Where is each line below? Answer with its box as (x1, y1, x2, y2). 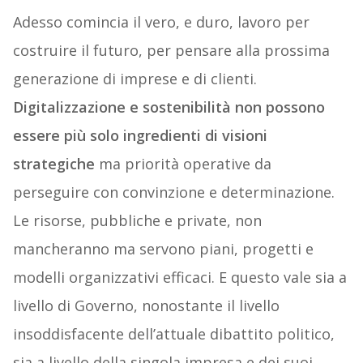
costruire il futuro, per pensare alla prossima (12, 41, 330, 61)
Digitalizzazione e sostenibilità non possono (12, 97, 325, 117)
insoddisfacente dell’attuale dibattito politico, (12, 324, 335, 344)
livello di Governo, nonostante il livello (12, 296, 280, 316)
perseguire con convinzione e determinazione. (12, 182, 335, 203)
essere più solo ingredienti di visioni (12, 126, 267, 146)
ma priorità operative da (94, 154, 271, 174)
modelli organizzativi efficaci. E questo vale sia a (12, 267, 347, 288)
